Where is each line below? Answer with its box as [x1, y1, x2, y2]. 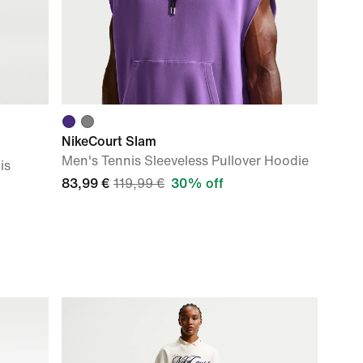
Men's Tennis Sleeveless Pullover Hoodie [62, 154, 309, 168]
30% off [171, 177, 224, 190]
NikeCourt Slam [62, 135, 156, 148]
